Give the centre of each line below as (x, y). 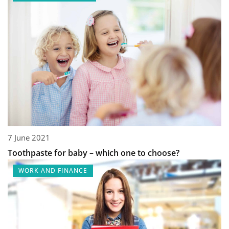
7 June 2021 (29, 138)
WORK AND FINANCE (53, 171)
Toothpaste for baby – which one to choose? (94, 153)
